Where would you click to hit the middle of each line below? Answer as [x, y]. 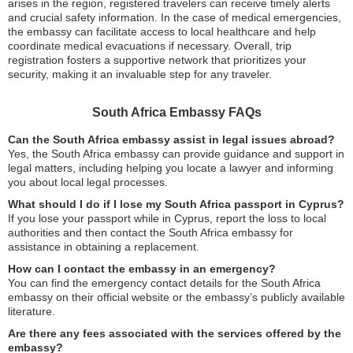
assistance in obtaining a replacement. [104, 247]
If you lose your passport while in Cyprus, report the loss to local [167, 218]
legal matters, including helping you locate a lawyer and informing [171, 168]
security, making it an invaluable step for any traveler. [140, 74]
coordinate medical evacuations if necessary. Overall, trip [150, 46]
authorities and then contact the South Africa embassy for [150, 232]
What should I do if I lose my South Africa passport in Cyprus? [176, 204]
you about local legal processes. [88, 182]
